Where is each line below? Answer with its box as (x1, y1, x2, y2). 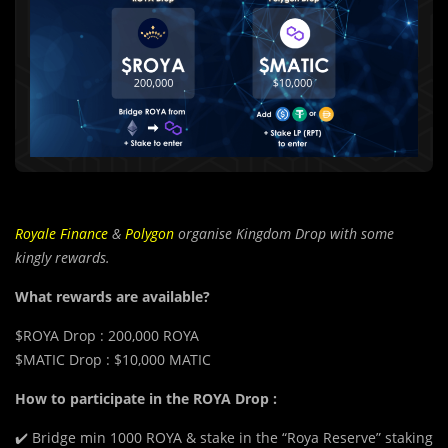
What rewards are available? (15, 287, 210, 307)
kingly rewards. (15, 248, 110, 268)
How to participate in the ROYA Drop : (15, 389, 277, 409)
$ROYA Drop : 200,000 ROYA (15, 326, 199, 346)
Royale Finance (15, 224, 108, 244)
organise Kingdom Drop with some (174, 224, 394, 244)
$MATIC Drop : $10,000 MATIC (15, 350, 211, 370)
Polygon (125, 224, 174, 244)
